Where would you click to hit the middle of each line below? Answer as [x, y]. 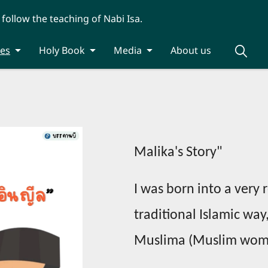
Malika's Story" [178, 152]
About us [191, 50]
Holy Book [62, 50]
